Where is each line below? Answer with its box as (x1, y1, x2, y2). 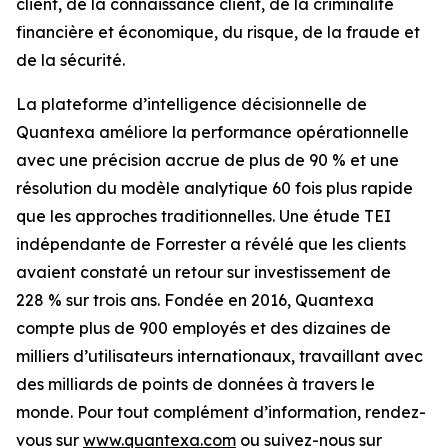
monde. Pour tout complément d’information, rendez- (16, 402, 426, 423)
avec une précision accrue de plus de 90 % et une (16, 150, 399, 171)
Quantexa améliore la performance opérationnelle (16, 122, 409, 143)
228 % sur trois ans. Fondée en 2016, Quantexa (16, 290, 374, 311)
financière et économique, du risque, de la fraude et (16, 22, 420, 43)
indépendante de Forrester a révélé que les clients (16, 234, 406, 255)
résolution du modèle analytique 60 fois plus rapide (16, 178, 413, 199)
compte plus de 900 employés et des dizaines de (16, 318, 391, 339)
